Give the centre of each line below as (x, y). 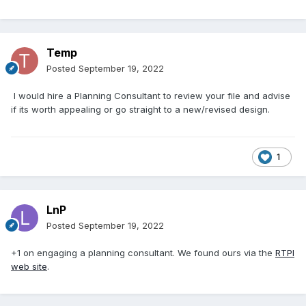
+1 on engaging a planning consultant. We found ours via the (143, 253)
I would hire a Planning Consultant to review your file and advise (151, 96)
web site (29, 267)
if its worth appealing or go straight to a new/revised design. (140, 110)
